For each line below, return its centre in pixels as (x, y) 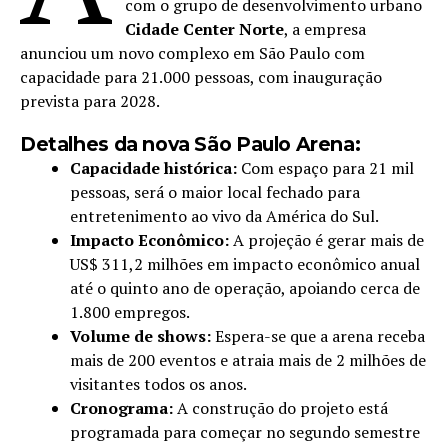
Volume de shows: (140, 336)
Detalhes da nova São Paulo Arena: (190, 144)
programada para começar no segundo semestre (245, 432)
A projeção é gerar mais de (326, 240)
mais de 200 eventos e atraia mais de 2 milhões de (248, 360)
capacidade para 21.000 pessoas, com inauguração (201, 77)
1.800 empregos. (130, 312)
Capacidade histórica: (153, 168)
